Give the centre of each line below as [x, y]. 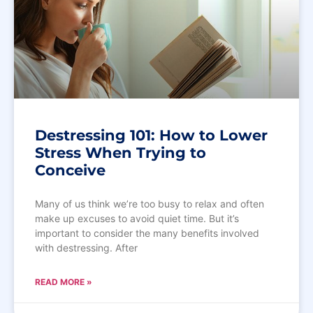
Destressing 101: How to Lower [151, 135]
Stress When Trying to [121, 152]
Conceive [70, 170]
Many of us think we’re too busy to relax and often [150, 203]
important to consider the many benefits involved [147, 233]
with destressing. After [86, 247]
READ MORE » [64, 282]
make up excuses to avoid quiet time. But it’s [137, 218]
